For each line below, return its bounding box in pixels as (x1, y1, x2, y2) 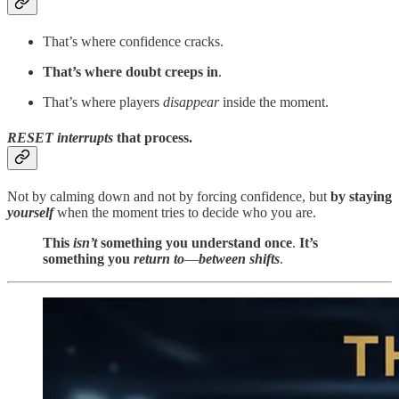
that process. (113, 129, 192, 145)
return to (134, 250, 184, 266)
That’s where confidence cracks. (43, 34, 224, 50)
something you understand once (97, 234, 292, 250)
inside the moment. (219, 94, 329, 110)
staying (349, 188, 392, 204)
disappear (163, 94, 219, 110)
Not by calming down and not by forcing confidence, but (7, 188, 330, 204)
